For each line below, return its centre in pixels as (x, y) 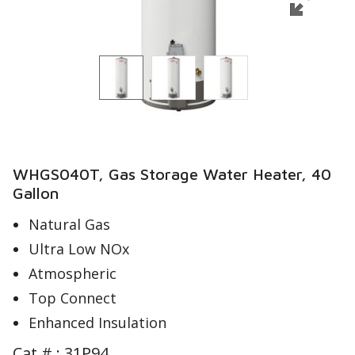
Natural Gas (69, 224)
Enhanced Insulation (97, 323)
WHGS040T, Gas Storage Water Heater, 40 (172, 174)
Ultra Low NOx (79, 249)
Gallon (36, 193)
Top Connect (73, 298)
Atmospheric (73, 273)
